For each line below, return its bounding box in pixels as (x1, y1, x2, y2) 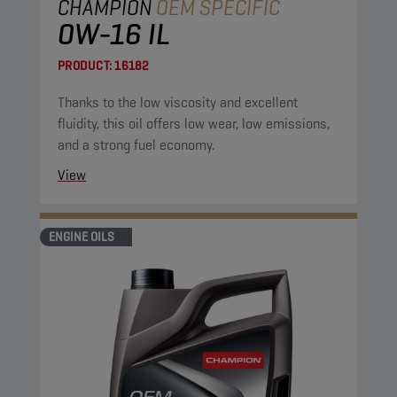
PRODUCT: (58, 58, 112, 74)
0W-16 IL (58, 14, 170, 53)
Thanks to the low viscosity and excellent (58, 93, 298, 112)
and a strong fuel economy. (58, 136, 214, 154)
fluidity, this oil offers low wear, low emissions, (58, 114, 330, 133)
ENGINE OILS (49, 229, 114, 245)
